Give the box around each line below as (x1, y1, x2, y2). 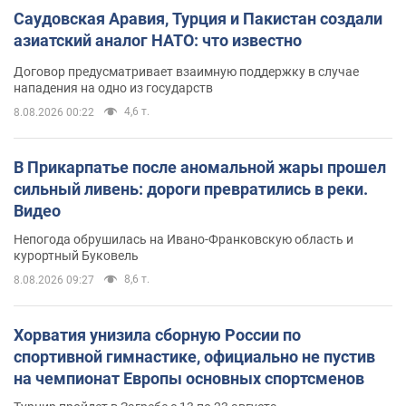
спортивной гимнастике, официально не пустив (14, 346, 375, 366)
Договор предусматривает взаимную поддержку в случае (14, 63, 359, 79)
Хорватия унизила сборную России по (14, 324, 301, 344)
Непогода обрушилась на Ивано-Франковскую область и (14, 231, 353, 246)
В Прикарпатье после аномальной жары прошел (14, 157, 386, 177)
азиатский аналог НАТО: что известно (14, 30, 302, 50)
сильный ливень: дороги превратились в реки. (14, 179, 368, 198)
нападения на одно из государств (14, 80, 213, 95)
